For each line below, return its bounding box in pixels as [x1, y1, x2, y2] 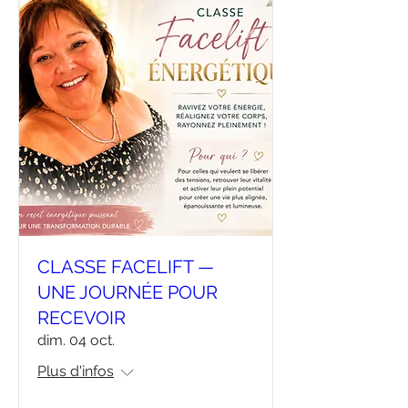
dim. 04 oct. [37, 331, 115, 349]
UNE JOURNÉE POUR [37, 281, 218, 303]
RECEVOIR [37, 307, 126, 329]
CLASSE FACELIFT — [37, 256, 214, 278]
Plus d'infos [37, 362, 114, 380]
